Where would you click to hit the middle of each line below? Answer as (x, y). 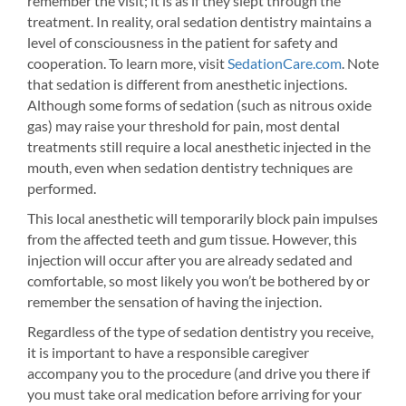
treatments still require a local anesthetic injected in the (199, 146)
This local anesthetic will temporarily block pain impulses (203, 218)
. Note (360, 63)
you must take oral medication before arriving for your (194, 394)
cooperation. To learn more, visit (127, 63)
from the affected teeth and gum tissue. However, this (192, 239)
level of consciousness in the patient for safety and (183, 42)
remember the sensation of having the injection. (174, 301)
